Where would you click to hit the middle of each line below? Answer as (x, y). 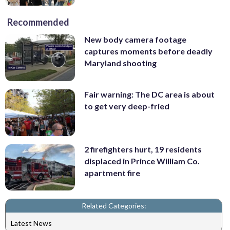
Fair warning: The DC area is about (149, 94)
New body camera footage (135, 40)
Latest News (31, 223)
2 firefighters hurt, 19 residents (143, 149)
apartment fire (112, 172)
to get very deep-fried (127, 106)
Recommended (38, 22)
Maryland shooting (120, 63)
